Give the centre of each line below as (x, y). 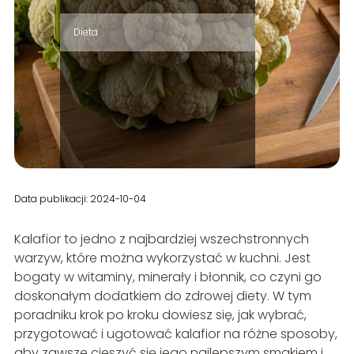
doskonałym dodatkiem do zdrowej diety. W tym (162, 296)
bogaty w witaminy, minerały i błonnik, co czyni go (168, 277)
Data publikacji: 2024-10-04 (80, 199)
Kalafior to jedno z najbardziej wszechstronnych (161, 239)
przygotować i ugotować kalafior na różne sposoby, (175, 334)
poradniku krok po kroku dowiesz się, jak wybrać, (160, 315)
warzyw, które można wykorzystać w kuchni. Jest (162, 258)
